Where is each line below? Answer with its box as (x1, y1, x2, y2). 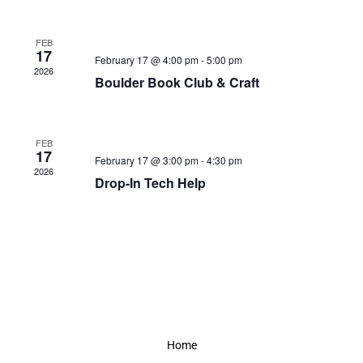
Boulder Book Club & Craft (94, 72, 259, 92)
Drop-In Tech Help (94, 173, 206, 192)
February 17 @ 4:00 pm (94, 52, 199, 66)
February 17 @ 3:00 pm (94, 152, 199, 167)
